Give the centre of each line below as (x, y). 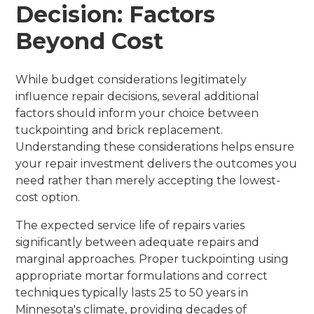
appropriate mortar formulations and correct (142, 275)
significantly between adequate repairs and (138, 242)
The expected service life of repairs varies (130, 225)
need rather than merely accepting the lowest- (148, 180)
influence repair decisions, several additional (138, 96)
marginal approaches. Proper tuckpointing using (152, 259)
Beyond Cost (90, 41)
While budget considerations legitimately (131, 79)
